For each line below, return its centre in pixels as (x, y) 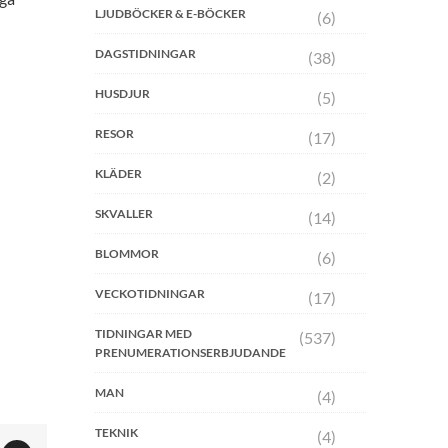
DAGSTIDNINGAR (145, 53)
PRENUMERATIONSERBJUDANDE (190, 352)
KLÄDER (118, 173)
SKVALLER (123, 213)
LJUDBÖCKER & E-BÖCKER (170, 13)
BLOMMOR (126, 253)
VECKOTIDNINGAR (149, 293)
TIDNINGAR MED (143, 333)
